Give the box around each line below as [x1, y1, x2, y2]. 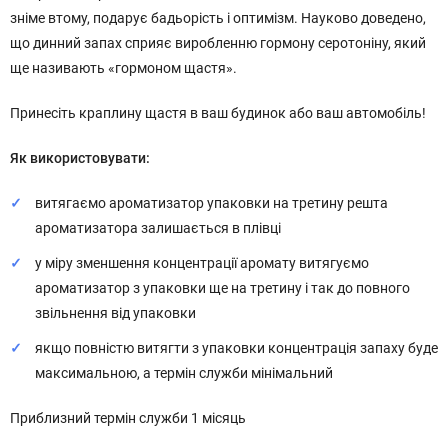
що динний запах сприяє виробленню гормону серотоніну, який [10, 35, 426, 51]
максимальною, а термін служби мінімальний [35, 365, 333, 381]
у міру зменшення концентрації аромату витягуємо [35, 255, 369, 271]
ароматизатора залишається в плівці [35, 220, 281, 236]
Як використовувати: [10, 150, 150, 166]
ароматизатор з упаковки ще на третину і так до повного [35, 280, 410, 296]
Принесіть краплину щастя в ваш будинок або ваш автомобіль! [10, 105, 426, 121]
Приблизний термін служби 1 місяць [10, 410, 246, 426]
